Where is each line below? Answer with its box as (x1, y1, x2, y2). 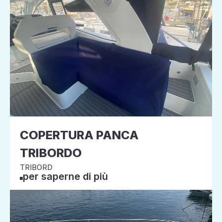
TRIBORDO (20, 146, 82, 160)
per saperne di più (23, 170, 108, 182)
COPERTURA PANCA (20, 128, 139, 142)
